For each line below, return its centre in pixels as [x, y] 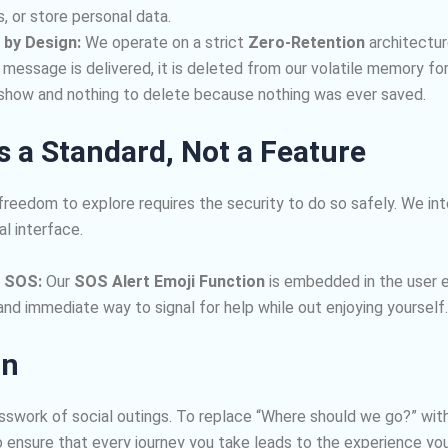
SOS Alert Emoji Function [169, 281]
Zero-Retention [306, 42]
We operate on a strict [164, 42]
